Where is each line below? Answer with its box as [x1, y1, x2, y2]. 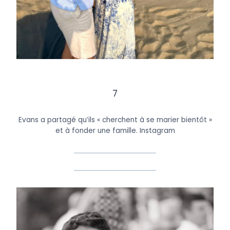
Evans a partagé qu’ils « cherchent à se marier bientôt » [18, 115, 212, 125]
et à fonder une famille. [55, 126, 140, 136]
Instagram [139, 126, 175, 136]
